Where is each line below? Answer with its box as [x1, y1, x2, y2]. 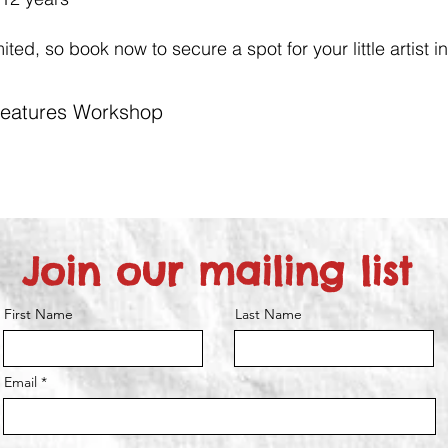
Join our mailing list [21, 247, 412, 296]
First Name [4, 305, 73, 324]
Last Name [235, 305, 302, 324]
